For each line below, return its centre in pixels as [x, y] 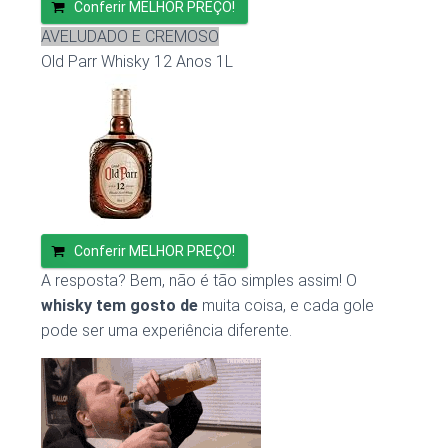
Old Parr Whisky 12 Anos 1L [137, 62]
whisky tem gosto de [119, 306]
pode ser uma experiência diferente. [166, 331]
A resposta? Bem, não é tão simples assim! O [199, 281]
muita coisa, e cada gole [286, 306]
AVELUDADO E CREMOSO [130, 37]
